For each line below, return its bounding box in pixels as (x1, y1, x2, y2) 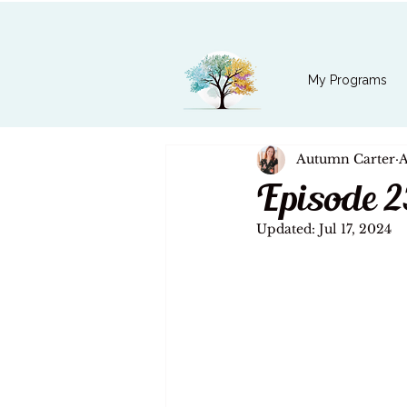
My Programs (307, 73, 387, 87)
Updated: (256, 220, 319, 237)
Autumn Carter (296, 151, 395, 168)
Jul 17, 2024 (319, 220, 392, 237)
